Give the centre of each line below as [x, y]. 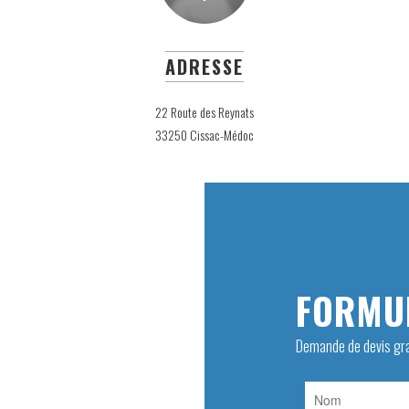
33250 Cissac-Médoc [204, 135]
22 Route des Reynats [204, 112]
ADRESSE [204, 67]
